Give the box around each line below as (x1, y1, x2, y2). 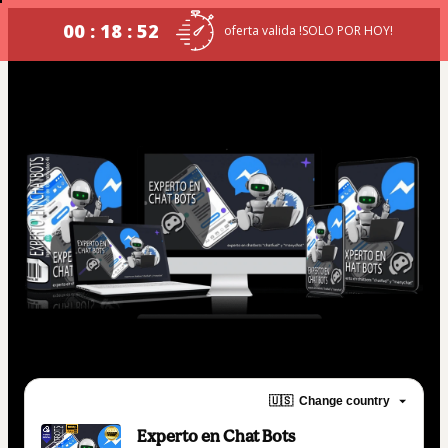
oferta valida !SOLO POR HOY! (223, 21, 393, 39)
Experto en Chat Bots (137, 425, 295, 446)
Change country (299, 394, 390, 409)
